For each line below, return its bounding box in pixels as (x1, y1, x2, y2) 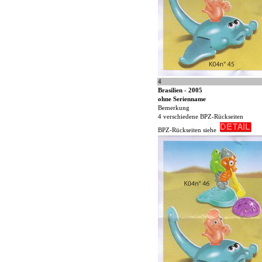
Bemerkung (158, 105, 189, 112)
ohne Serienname (158, 96, 206, 103)
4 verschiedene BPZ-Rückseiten (158, 113, 243, 120)
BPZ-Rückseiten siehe (158, 127, 220, 134)
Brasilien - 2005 (158, 87, 202, 94)
